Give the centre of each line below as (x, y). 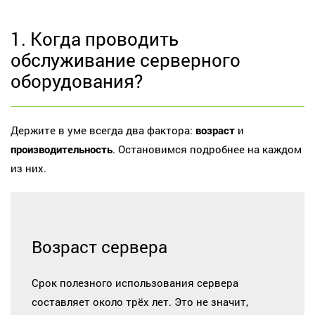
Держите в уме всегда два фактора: (103, 130)
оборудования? (77, 81)
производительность (62, 149)
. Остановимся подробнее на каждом (207, 149)
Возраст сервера (99, 246)
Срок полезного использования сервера (135, 282)
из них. (28, 168)
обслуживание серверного (126, 59)
